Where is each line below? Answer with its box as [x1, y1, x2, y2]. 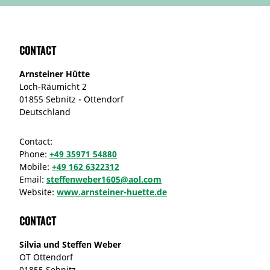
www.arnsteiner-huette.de [57, 186, 167, 198]
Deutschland [19, 105, 71, 118]
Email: [19, 173, 46, 185]
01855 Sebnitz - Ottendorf [19, 93, 124, 105]
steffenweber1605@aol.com [46, 173, 162, 185]
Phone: [19, 148, 49, 160]
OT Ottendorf [19, 251, 73, 263]
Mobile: [19, 160, 52, 172]
